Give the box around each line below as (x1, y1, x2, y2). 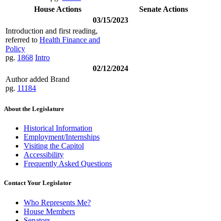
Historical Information (24, 124, 92, 133)
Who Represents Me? (24, 198, 91, 207)
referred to (5, 35, 39, 44)
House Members (24, 207, 75, 216)
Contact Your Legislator (4, 179, 72, 187)
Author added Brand (5, 74, 70, 83)
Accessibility (24, 150, 64, 159)
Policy (5, 44, 25, 53)
